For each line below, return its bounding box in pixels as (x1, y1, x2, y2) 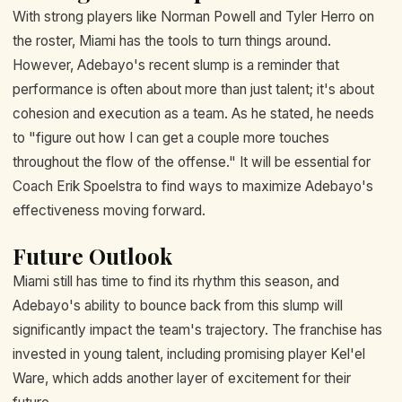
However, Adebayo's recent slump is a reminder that (13, 56, 339, 74)
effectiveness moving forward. (13, 201, 205, 219)
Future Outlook (13, 240, 172, 270)
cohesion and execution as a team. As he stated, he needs (13, 104, 374, 122)
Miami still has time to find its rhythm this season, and (13, 272, 339, 290)
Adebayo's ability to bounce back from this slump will (13, 296, 343, 314)
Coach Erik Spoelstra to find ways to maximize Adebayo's (13, 177, 373, 195)
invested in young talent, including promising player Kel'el (13, 345, 365, 363)
